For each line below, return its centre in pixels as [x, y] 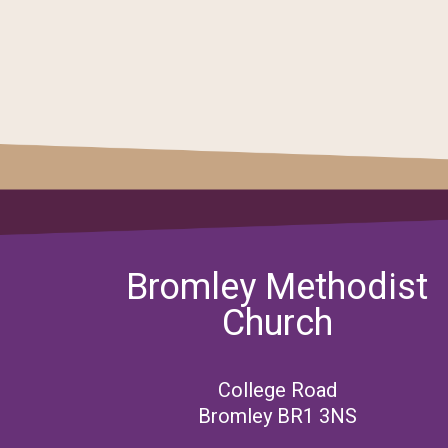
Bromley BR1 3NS [277, 417]
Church [277, 324]
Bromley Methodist [277, 288]
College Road [277, 391]
